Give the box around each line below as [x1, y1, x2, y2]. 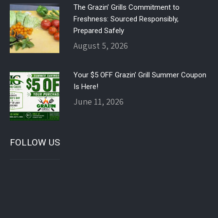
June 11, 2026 [73, 96, 124, 107]
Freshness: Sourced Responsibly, [73, 15, 179, 23]
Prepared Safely [73, 26, 124, 35]
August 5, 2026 [73, 40, 128, 51]
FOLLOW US [10, 137, 60, 148]
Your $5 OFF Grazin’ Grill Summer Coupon [73, 71, 206, 79]
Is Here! [73, 82, 98, 91]
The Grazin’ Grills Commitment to [73, 3, 180, 12]
